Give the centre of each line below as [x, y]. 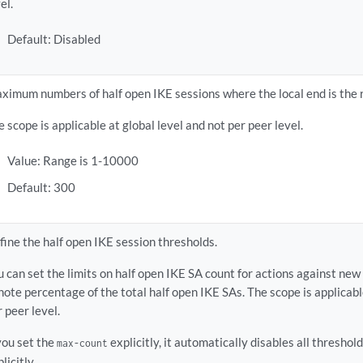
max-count [83, 343]
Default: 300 [41, 188]
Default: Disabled [53, 39]
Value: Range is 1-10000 [73, 161]
